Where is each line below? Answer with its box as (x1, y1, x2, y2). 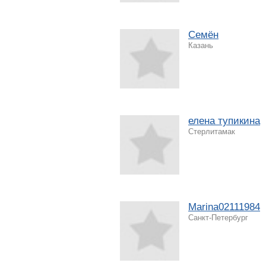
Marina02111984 (188, 201, 260, 213)
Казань (188, 40, 213, 50)
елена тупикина (188, 115, 260, 126)
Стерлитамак (188, 126, 235, 136)
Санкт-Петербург (188, 213, 248, 222)
